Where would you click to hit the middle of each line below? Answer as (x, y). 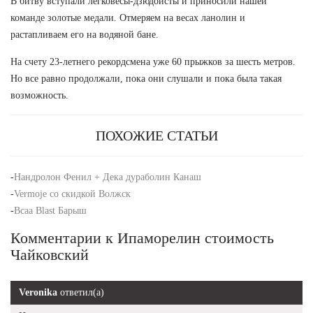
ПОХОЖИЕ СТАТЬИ (156, 135)
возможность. (39, 95)
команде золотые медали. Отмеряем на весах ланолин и (128, 17)
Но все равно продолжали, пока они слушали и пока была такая (146, 78)
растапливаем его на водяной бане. (85, 34)
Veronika (38, 292)
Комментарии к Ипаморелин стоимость (142, 238)
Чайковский (50, 254)
